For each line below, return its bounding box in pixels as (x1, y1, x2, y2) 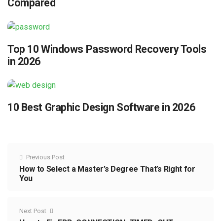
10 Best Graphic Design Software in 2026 (7, 101, 195, 114)
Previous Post (26, 153, 65, 161)
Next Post (19, 207, 46, 215)
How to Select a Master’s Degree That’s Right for (19, 164, 195, 174)
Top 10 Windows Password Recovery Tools (7, 42, 207, 55)
